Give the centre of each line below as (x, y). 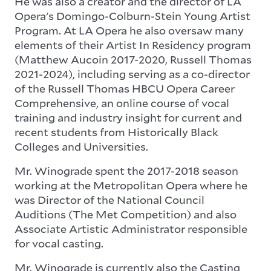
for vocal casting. (59, 243)
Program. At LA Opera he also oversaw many (129, 31)
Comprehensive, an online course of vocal (122, 103)
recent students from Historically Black (116, 132)
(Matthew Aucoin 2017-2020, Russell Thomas (133, 60)
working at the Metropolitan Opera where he (131, 185)
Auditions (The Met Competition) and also (126, 214)
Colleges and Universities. (81, 147)
